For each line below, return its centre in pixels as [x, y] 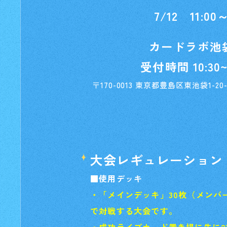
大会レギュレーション [157, 160]
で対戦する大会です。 [134, 211]
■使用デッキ [117, 178]
